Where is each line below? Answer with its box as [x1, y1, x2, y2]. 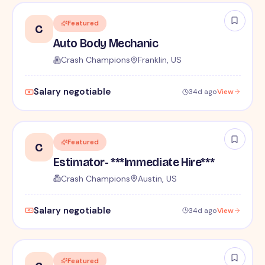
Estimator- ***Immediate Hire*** [53, 154, 215, 169]
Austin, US [137, 173, 177, 184]
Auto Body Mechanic [53, 36, 159, 51]
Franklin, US [137, 54, 182, 66]
